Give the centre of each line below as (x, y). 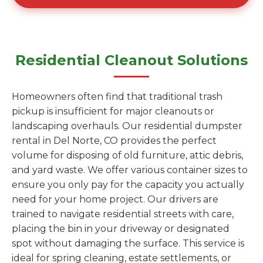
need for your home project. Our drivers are (115, 199)
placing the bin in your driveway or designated (121, 229)
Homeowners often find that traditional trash (117, 97)
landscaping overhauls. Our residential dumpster (127, 126)
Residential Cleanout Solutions (131, 60)
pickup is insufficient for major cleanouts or (113, 111)
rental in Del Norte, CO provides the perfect (114, 141)
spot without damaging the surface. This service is (128, 243)
